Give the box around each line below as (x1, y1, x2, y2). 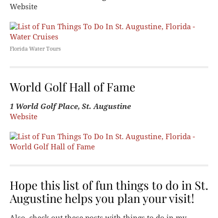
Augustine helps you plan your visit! (10, 190, 194, 206)
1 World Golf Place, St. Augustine (10, 102, 131, 111)
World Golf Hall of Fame (10, 78, 135, 94)
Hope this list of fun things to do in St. (10, 177, 208, 193)
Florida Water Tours (10, 45, 61, 52)
